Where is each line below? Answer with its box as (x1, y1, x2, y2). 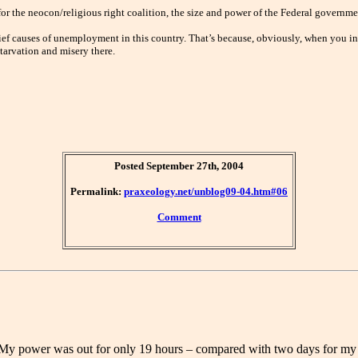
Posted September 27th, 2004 (114, 160, 244, 173)
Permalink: (70, 185, 124, 198)
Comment (157, 211, 201, 224)
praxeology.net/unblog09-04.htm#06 (124, 185, 288, 198)
